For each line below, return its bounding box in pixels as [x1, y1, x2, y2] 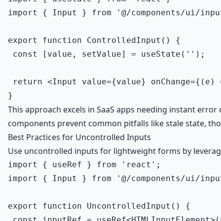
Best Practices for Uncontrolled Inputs [8, 132, 151, 143]
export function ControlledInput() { [8, 36, 181, 45]
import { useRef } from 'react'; [8, 160, 161, 169]
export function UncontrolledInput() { [8, 201, 190, 211]
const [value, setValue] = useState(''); [8, 49, 205, 59]
